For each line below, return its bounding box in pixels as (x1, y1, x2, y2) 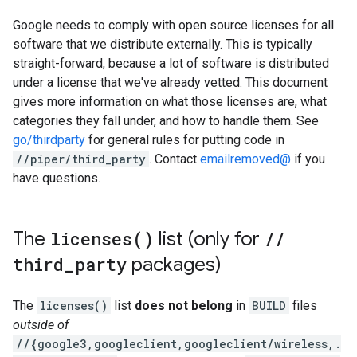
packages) (127, 253, 222, 277)
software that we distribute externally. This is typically (13, 37, 312, 52)
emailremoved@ (200, 151, 291, 167)
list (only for (154, 227, 265, 251)
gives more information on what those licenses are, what (13, 94, 327, 109)
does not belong (135, 298, 233, 313)
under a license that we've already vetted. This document (13, 75, 328, 90)
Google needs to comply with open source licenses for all (13, 18, 334, 33)
